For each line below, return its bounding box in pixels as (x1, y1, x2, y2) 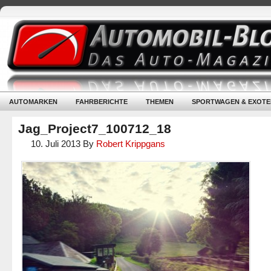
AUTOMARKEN (9, 98, 57, 105)
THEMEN (146, 98, 174, 105)
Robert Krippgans (96, 139, 165, 149)
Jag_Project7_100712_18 (18, 122, 171, 135)
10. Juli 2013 (31, 139, 80, 149)
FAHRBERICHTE (76, 98, 128, 105)
